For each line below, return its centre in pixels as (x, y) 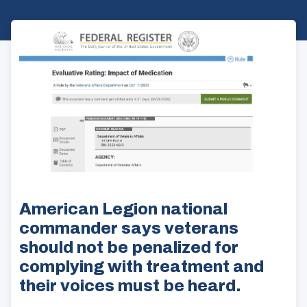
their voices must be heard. (130, 286)
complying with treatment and (142, 267)
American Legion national (123, 209)
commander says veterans (129, 229)
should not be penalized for (129, 248)
